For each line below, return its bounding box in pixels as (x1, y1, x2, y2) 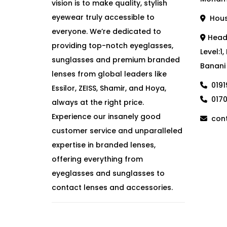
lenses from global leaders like (52, 69, 167, 79)
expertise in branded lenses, (52, 140, 156, 150)
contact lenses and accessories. (52, 182, 173, 193)
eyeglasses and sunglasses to (52, 168, 165, 178)
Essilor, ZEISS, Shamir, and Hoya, (52, 83, 166, 93)
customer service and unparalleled (52, 126, 182, 136)
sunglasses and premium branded (52, 55, 180, 65)
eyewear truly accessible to (52, 12, 155, 22)
